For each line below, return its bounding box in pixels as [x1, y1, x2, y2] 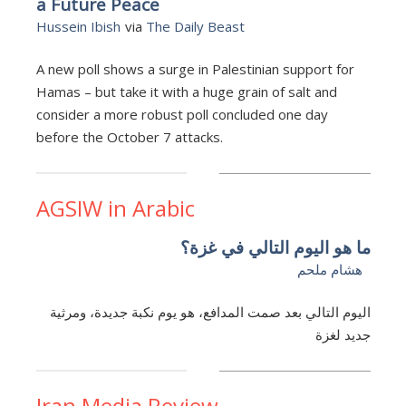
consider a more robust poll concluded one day [35, 104, 328, 123]
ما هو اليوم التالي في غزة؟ [179, 235, 371, 259]
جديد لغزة [314, 324, 371, 343]
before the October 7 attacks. [35, 127, 223, 146]
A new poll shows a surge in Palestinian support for [35, 59, 354, 78]
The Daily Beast [145, 16, 245, 35]
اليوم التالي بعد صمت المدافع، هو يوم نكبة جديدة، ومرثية [49, 302, 371, 321]
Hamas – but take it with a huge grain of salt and [35, 82, 337, 101]
